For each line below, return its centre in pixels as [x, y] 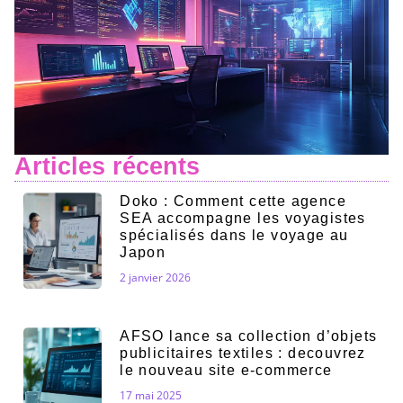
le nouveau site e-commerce [226, 371]
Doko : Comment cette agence [233, 201]
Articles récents [107, 166]
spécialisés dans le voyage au [234, 236]
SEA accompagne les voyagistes [243, 219]
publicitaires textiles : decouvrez [243, 354]
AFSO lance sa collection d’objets [249, 336]
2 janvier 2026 [156, 278]
